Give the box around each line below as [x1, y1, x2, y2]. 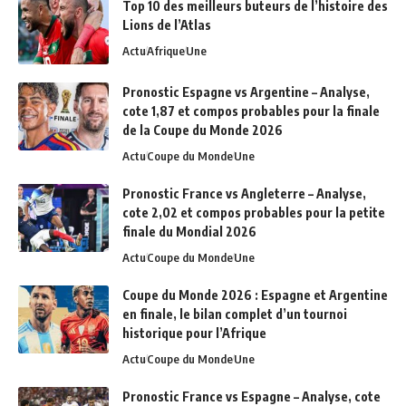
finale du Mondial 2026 [122, 223, 256, 239]
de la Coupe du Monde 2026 [122, 121, 283, 138]
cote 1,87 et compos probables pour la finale [122, 102, 380, 119]
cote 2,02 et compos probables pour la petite [122, 204, 385, 220]
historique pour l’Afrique [122, 324, 266, 341]
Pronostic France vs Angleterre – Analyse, [122, 185, 366, 201]
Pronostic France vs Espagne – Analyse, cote [122, 388, 381, 404]
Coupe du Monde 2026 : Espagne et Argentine [122, 286, 388, 303]
